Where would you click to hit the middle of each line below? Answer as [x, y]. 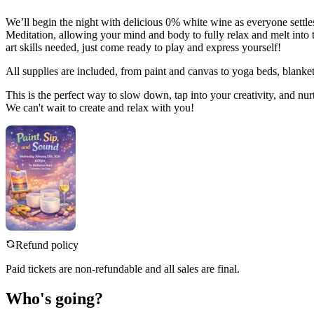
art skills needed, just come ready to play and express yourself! [143, 48]
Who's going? [54, 299]
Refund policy [47, 245]
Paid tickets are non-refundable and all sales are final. [123, 269]
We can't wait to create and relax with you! [100, 108]
